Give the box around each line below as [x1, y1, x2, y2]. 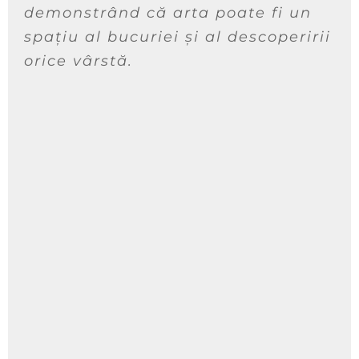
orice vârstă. [24, 52, 133, 71]
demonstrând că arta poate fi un [24, 4, 312, 22]
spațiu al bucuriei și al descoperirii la [24, 28, 353, 46]
